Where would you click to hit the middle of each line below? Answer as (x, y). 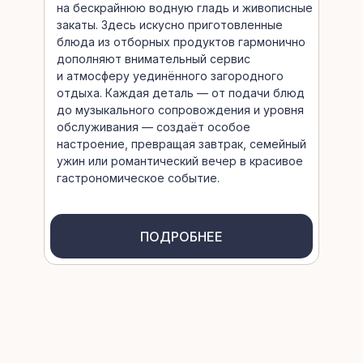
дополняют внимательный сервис (154, 59)
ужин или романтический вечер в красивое (180, 161)
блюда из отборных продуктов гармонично (181, 42)
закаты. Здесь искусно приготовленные (170, 25)
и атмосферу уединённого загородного (170, 76)
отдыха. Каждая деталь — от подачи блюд (181, 93)
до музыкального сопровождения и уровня (180, 110)
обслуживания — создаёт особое (154, 127)
